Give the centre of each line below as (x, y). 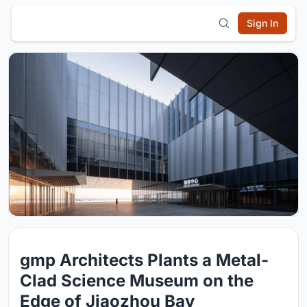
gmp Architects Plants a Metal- (144, 260)
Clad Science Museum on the (137, 280)
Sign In (262, 23)
